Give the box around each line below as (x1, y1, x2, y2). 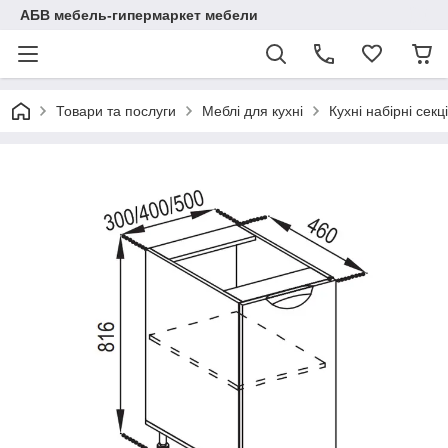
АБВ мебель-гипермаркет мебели (20, 7, 258, 23)
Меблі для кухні (202, 103, 303, 119)
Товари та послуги (56, 103, 176, 119)
